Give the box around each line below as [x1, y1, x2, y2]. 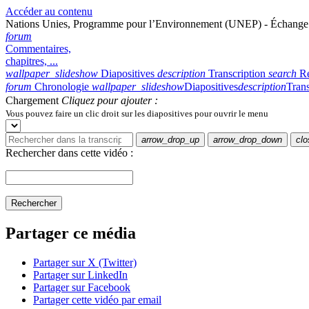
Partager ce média [6, 223, 136, 242]
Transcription [208, 68, 266, 79]
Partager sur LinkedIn [33, 268, 128, 281]
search [268, 68, 297, 79]
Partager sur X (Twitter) [33, 256, 137, 268]
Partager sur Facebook [33, 281, 130, 293]
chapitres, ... [6, 55, 58, 67]
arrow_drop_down [213, 134, 282, 145]
